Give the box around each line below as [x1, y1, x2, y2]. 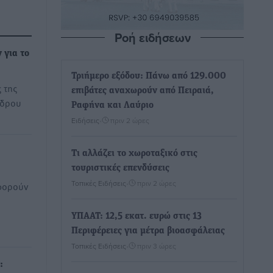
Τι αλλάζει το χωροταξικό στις [71, 149, 197, 158]
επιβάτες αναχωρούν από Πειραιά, [71, 86, 214, 96]
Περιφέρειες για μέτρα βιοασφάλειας [71, 226, 225, 236]
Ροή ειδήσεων [114, 29, 191, 46]
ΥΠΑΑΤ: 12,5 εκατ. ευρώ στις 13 [71, 211, 202, 221]
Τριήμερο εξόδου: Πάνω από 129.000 [71, 71, 226, 81]
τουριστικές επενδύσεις [71, 163, 169, 173]
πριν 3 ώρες [137, 241, 176, 251]
